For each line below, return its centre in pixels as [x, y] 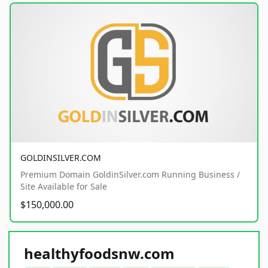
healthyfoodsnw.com [99, 253]
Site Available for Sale [64, 186]
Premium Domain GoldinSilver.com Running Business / [130, 174]
